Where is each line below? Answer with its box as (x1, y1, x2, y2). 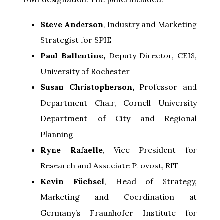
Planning (40, 129, 73, 139)
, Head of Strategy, (104, 176, 197, 186)
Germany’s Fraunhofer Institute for (40, 207, 197, 218)
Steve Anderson (40, 19, 103, 29)
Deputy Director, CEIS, (109, 50, 197, 60)
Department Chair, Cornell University (40, 97, 197, 108)
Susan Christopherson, (40, 82, 139, 92)
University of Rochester (40, 66, 130, 76)
